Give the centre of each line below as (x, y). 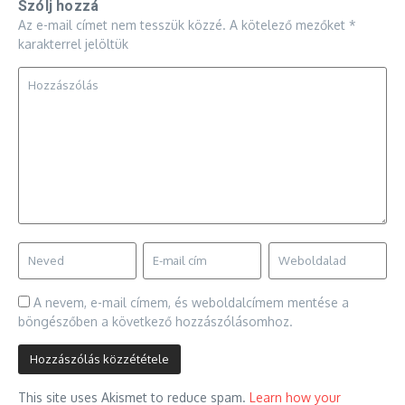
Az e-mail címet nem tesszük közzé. (122, 24)
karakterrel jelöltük (73, 43)
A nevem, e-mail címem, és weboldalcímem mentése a (191, 302)
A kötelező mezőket (289, 24)
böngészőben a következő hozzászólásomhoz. (155, 321)
